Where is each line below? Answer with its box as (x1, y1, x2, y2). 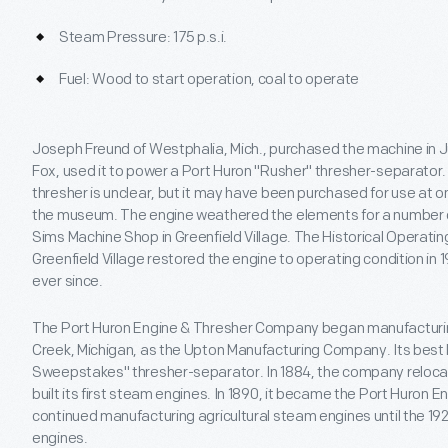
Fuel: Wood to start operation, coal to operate (59, 70, 360, 89)
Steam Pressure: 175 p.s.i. (59, 28, 228, 47)
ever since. (32, 272, 103, 291)
